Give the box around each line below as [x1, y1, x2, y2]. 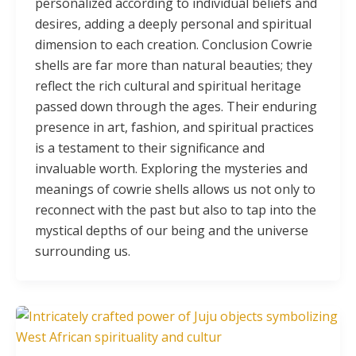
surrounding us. [35, 242, 130, 260]
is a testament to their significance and [35, 138, 265, 157]
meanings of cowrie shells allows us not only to [35, 180, 315, 198]
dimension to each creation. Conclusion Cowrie [35, 35, 312, 53]
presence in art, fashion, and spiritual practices [35, 118, 314, 136]
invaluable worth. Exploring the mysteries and [35, 159, 308, 177]
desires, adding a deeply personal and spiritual [35, 14, 311, 33]
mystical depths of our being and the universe [35, 221, 308, 239]
